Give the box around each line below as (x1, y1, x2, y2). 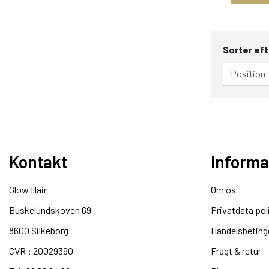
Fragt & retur (211, 244, 261, 256)
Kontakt (9, 151, 67, 172)
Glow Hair (9, 183, 47, 195)
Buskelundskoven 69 (9, 204, 91, 216)
